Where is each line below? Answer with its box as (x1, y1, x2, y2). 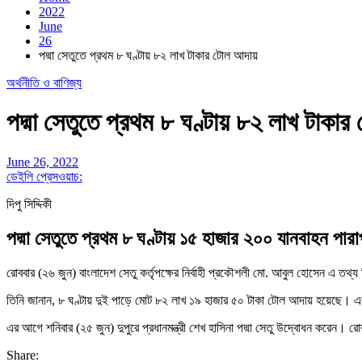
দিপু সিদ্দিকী (6, 196, 52, 211)
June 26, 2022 (6, 154, 78, 169)
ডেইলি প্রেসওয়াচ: (6, 169, 82, 183)
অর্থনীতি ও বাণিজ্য (6, 76, 82, 90)
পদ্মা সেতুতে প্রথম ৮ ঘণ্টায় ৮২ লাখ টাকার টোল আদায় (39, 48, 258, 62)
